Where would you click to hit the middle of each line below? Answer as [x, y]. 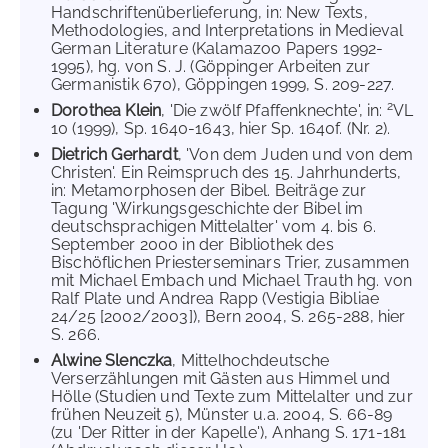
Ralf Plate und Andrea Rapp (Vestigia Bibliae [215, 298]
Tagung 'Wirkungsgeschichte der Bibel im [207, 208]
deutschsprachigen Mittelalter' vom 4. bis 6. [214, 226]
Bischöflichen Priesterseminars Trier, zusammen [230, 262]
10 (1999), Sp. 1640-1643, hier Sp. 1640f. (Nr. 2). [221, 128]
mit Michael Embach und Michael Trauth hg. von [232, 280]
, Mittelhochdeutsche [251, 360]
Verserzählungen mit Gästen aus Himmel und [221, 378]
